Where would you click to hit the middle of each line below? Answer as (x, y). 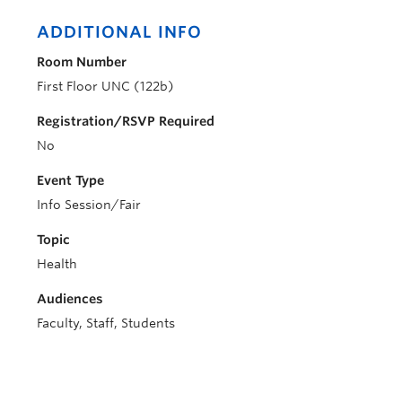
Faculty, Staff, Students (106, 323)
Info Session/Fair (89, 205)
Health (57, 264)
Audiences (70, 299)
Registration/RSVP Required (126, 121)
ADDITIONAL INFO (119, 32)
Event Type (70, 180)
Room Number (82, 62)
